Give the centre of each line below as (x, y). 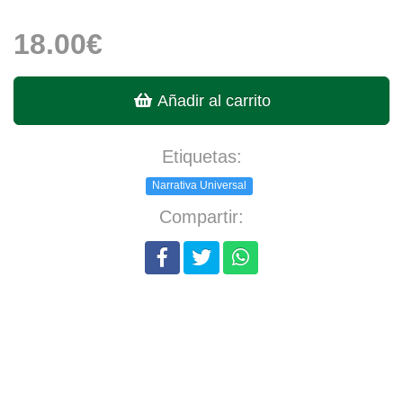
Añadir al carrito (211, 100)
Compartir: (201, 216)
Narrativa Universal (199, 186)
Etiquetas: (201, 156)
